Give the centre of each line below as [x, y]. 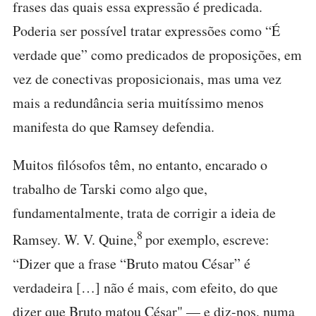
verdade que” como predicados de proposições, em [157, 55]
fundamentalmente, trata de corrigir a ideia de [144, 213]
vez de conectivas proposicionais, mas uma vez [147, 79]
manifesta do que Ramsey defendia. [114, 127]
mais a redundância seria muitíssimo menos [138, 103]
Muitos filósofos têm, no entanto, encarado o [140, 165]
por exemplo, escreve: [207, 240]
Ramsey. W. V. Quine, [75, 240]
